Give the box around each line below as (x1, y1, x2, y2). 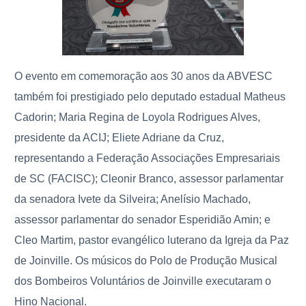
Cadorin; (14, 111, 59, 124)
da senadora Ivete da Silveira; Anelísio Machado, (14, 193, 251, 206)
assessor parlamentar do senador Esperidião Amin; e (14, 214, 271, 226)
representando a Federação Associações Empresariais (14, 152, 281, 165)
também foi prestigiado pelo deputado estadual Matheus (14, 91, 286, 103)
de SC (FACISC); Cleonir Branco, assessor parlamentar (14, 173, 284, 185)
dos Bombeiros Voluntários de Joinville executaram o (14, 275, 272, 288)
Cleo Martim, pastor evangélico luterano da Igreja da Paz (14, 234, 290, 247)
